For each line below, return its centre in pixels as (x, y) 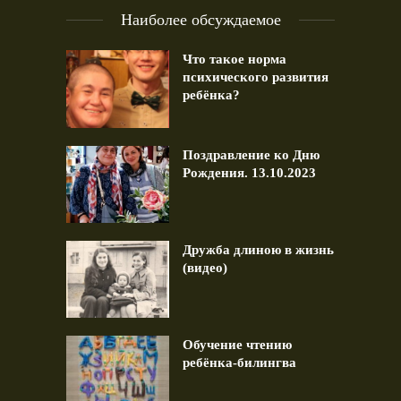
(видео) (205, 267)
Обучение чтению (237, 344)
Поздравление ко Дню (251, 154)
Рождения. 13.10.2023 (249, 172)
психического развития (256, 77)
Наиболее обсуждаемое (200, 20)
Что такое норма (235, 60)
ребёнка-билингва (239, 362)
